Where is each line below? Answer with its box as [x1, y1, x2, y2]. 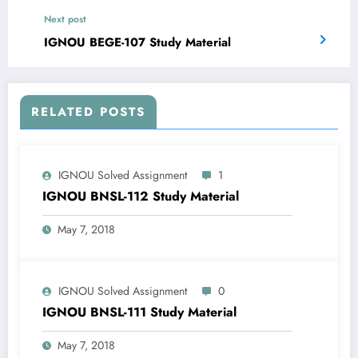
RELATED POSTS [31, 103, 145, 121]
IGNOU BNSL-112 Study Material [42, 187, 239, 206]
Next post [44, 12, 86, 27]
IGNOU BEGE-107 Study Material [44, 34, 231, 52]
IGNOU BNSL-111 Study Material [42, 303, 237, 322]
